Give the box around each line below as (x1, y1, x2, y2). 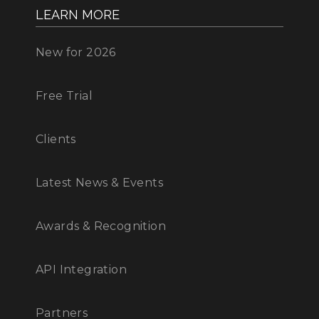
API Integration (36, 263, 127, 277)
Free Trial (36, 89, 93, 103)
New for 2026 (36, 46, 116, 60)
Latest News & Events (36, 176, 163, 190)
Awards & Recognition (36, 219, 166, 234)
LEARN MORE (36, 7, 120, 23)
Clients (36, 132, 76, 147)
